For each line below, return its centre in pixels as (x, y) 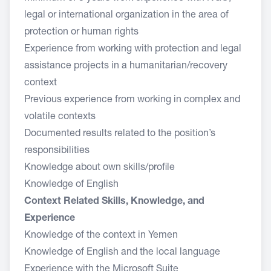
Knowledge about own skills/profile (101, 168)
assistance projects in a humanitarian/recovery (126, 67)
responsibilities (57, 151)
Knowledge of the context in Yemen (102, 236)
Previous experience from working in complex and (132, 100)
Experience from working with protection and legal (133, 50)
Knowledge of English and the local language (123, 253)
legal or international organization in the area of (126, 16)
